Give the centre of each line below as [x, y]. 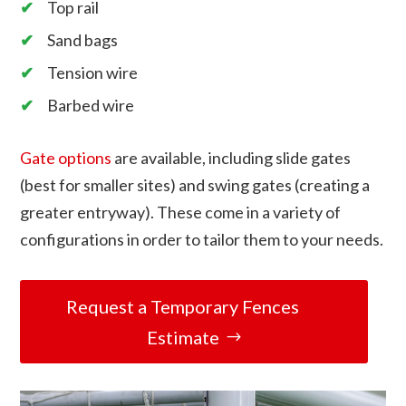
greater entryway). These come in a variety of [181, 212]
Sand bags [83, 39]
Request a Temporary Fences [183, 306]
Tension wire [93, 72]
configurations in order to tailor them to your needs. [202, 239]
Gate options [66, 157]
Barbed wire [91, 105]
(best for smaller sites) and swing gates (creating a [195, 184]
